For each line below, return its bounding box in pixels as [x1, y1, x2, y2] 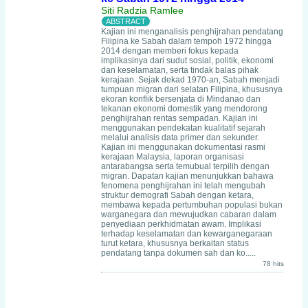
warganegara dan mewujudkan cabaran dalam [101, 210, 276, 219]
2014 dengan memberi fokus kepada [101, 46, 239, 56]
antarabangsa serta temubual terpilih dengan [101, 162, 269, 171]
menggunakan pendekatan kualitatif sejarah [101, 123, 265, 133]
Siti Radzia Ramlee [101, 5, 184, 16]
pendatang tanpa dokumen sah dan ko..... [101, 248, 256, 258]
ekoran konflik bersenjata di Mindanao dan [101, 94, 261, 104]
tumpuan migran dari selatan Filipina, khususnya [101, 85, 283, 94]
